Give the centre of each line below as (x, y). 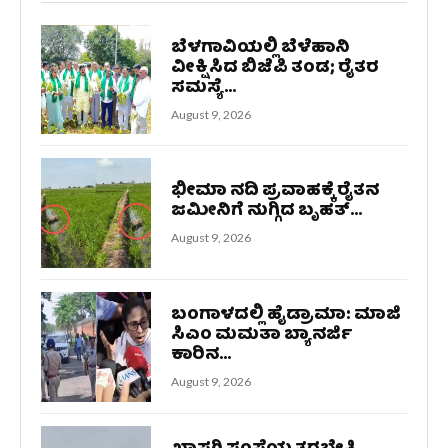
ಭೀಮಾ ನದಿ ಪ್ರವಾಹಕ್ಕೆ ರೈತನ (274, 192)
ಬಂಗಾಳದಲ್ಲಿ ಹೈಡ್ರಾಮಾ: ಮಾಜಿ (285, 316)
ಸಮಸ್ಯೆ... (203, 88)
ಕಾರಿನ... (200, 356)
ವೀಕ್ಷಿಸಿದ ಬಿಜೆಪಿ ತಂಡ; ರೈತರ (274, 68)
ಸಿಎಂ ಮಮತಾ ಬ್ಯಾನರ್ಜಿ (261, 336)
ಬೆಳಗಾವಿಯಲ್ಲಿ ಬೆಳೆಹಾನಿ (260, 48)
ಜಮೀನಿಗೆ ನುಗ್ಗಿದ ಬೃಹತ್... (266, 212)
